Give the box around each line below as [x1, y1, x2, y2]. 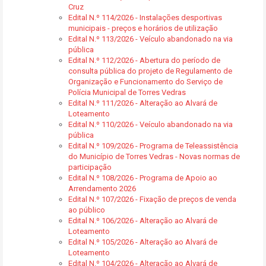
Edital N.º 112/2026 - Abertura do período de [68, 56, 220, 65]
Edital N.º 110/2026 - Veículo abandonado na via [68, 120, 233, 129]
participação [68, 163, 112, 172]
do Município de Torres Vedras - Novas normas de [68, 152, 240, 161]
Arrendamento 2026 [68, 184, 136, 193]
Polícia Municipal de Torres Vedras [68, 88, 186, 97]
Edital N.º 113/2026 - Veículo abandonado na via [68, 34, 233, 43]
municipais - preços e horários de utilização [68, 24, 218, 33]
